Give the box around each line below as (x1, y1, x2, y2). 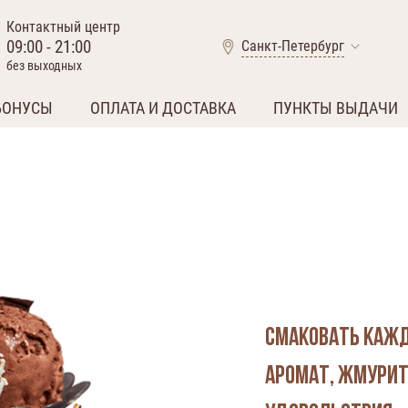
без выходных (6, 58, 82, 74)
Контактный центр (6, 18, 120, 36)
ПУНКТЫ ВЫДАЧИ (273, 99, 399, 117)
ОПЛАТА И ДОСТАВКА (89, 99, 236, 117)
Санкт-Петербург (241, 36, 344, 55)
